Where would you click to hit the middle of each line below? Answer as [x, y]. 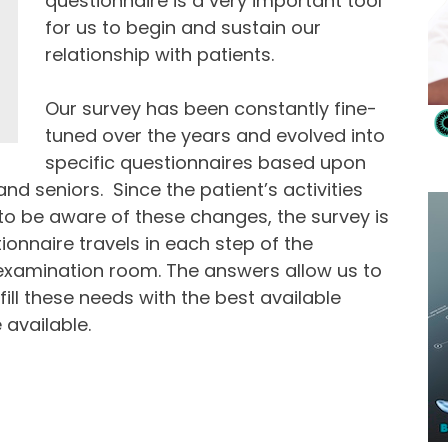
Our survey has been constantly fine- [210, 109]
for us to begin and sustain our [182, 28]
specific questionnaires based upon [205, 163]
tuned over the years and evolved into [214, 136]
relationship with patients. [159, 55]
